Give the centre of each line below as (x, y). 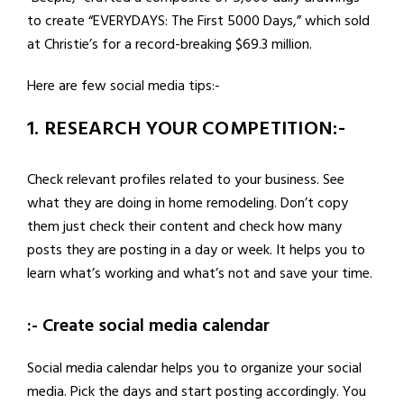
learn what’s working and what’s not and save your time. (200, 273)
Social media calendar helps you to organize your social (194, 367)
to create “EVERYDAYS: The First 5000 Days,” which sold (198, 20)
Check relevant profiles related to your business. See (186, 179)
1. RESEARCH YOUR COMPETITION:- (186, 127)
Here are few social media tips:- (124, 85)
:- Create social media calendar (148, 324)
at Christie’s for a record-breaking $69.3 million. (170, 44)
